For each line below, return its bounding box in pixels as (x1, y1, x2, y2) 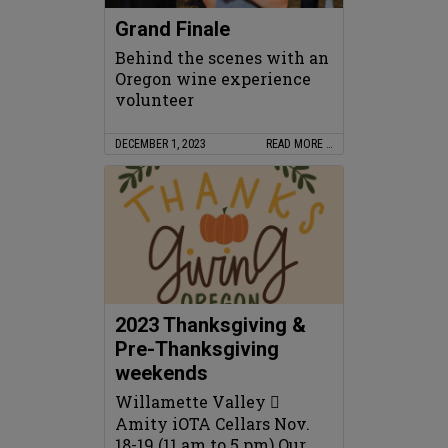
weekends (115, 360, 208, 385)
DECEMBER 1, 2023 (115, 136, 206, 151)
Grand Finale (115, 16, 230, 41)
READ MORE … (266, 136, 333, 151)
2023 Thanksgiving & (115, 312, 306, 337)
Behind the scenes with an (115, 46, 329, 68)
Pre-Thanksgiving (115, 336, 279, 361)
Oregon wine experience (115, 67, 311, 89)
